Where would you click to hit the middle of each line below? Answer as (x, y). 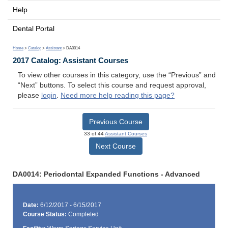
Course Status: (45, 215)
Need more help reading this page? (118, 96)
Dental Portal (34, 28)
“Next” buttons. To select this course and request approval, (112, 85)
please (30, 96)
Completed (82, 215)
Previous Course (116, 121)
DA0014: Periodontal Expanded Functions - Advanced (106, 174)
